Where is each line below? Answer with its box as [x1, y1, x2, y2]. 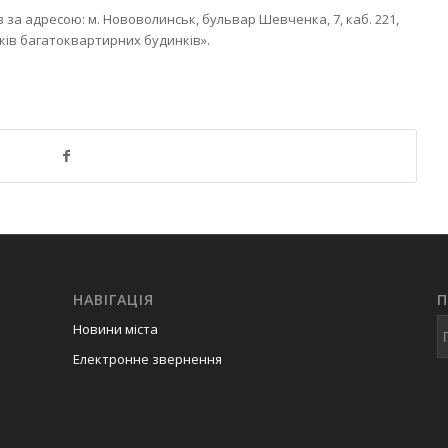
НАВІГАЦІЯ [72, 290, 154, 310]
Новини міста [72, 320, 158, 339]
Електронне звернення [72, 350, 222, 369]
